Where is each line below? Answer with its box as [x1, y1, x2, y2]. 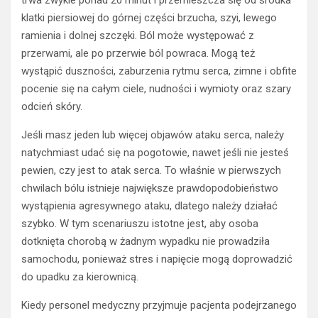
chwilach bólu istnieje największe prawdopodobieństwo [21, 182, 278, 195]
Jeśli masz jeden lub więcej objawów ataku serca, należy [21, 128, 284, 142]
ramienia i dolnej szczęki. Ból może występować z [21, 29, 254, 43]
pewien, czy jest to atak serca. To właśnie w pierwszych [21, 164, 281, 177]
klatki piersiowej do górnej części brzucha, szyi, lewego [21, 11, 277, 25]
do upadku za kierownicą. [21, 270, 138, 284]
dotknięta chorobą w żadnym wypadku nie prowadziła [21, 235, 270, 248]
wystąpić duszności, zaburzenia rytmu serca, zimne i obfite [21, 65, 297, 78]
